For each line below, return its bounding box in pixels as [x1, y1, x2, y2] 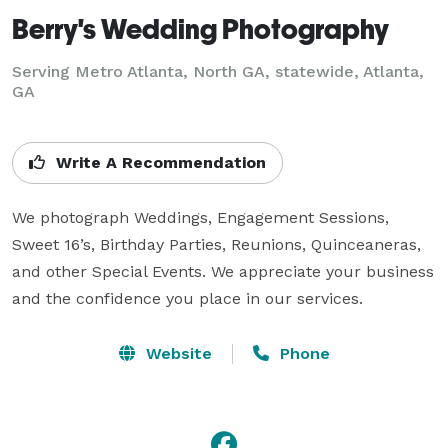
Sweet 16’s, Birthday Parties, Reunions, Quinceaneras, [12, 234, 421, 254]
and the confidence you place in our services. [12, 288, 363, 308]
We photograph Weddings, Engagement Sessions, [12, 207, 389, 227]
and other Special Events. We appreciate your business [12, 261, 434, 281]
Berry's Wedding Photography [12, 11, 389, 45]
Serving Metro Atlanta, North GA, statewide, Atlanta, [12, 61, 424, 81]
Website [140, 343, 212, 363]
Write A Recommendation [51, 152, 266, 172]
